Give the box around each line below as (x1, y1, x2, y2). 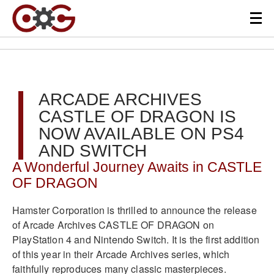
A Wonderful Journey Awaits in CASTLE (12, 160, 262, 175)
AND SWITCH (39, 141, 147, 160)
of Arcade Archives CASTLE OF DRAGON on (12, 217, 215, 232)
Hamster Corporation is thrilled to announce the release (12, 202, 257, 217)
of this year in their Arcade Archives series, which (12, 246, 230, 261)
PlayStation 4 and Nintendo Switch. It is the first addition (12, 232, 260, 246)
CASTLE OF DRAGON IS (39, 107, 236, 126)
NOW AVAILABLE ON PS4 (39, 124, 244, 143)
